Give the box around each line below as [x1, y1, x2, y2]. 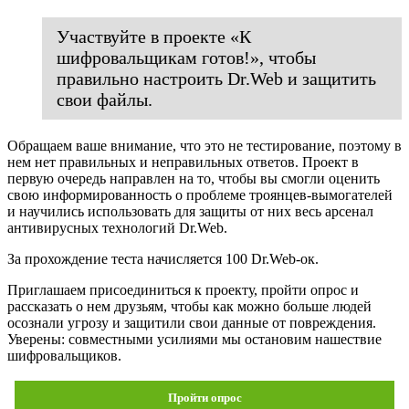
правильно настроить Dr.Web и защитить [57, 68, 376, 89]
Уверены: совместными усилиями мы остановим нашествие [7, 330, 382, 347]
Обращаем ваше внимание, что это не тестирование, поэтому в [7, 137, 402, 153]
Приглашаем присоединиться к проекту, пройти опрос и [7, 281, 359, 298]
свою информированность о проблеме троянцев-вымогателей [7, 186, 393, 203]
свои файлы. [57, 89, 152, 110]
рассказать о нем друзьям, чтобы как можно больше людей [7, 298, 372, 314]
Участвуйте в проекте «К [57, 26, 251, 47]
